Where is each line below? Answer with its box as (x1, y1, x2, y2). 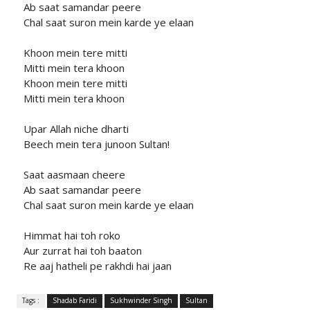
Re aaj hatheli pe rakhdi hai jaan (23, 259, 172, 273)
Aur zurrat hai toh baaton (23, 244, 142, 258)
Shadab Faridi (52, 295, 97, 306)
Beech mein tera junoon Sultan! (23, 137, 170, 152)
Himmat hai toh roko (23, 228, 120, 243)
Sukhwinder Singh (109, 295, 172, 306)
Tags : (21, 295, 39, 306)
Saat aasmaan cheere (23, 167, 125, 182)
